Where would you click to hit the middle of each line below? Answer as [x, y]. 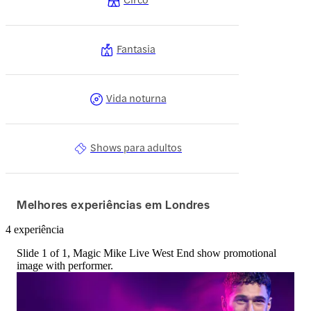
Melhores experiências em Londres [114, 204]
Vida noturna [136, 98]
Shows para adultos [136, 147]
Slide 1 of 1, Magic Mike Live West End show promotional [146, 253]
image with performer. [65, 266]
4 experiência [35, 229]
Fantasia [136, 48]
